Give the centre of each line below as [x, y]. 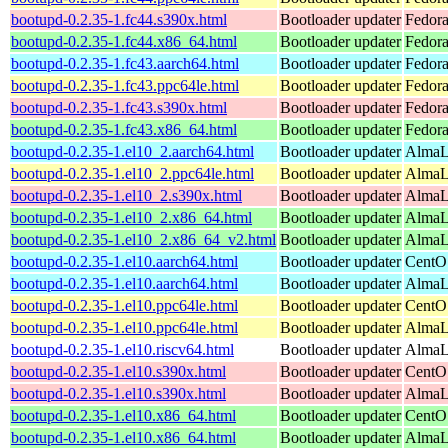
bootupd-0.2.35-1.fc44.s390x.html [119, 19]
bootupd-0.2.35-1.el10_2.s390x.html [126, 195]
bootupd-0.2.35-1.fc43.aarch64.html [125, 63]
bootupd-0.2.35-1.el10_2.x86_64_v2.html [143, 239]
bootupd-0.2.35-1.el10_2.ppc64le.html [132, 173]
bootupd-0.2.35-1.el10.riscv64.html [122, 349]
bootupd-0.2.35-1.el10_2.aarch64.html [132, 151]
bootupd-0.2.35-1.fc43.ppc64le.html [125, 85]
